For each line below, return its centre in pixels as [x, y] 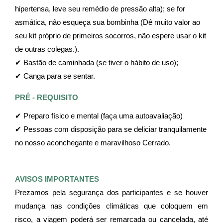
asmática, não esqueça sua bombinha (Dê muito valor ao [108, 22]
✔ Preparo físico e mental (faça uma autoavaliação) [99, 116]
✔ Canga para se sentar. [55, 76]
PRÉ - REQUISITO [47, 97]
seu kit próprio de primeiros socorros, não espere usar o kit [111, 36]
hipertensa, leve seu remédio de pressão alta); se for [100, 9]
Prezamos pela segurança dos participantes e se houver [111, 193]
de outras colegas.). [47, 49]
